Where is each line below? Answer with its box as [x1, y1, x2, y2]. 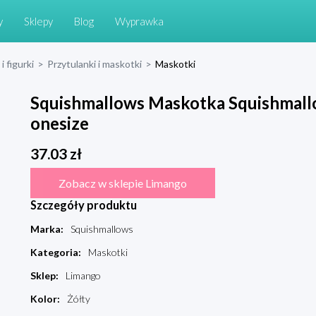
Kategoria [30, 246, 78, 259]
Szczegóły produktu [30, 198, 137, 212]
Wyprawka [115, 15, 164, 28]
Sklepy [24, 15, 53, 28]
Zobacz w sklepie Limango [58, 176, 187, 190]
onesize [30, 113, 89, 134]
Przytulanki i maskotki [47, 58, 142, 70]
